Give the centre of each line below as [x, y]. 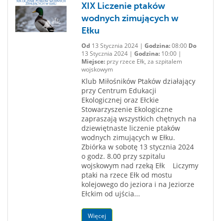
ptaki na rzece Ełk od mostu [127, 175]
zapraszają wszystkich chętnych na [139, 119]
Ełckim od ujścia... [110, 194]
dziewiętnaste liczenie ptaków [130, 128]
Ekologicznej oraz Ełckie [120, 100]
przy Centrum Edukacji [119, 91]
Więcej [97, 216]
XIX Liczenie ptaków [123, 6]
